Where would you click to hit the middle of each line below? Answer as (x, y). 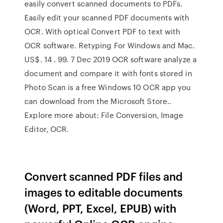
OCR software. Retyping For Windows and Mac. (110, 45)
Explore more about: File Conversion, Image (104, 115)
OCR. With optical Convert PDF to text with (103, 31)
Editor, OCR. (47, 129)
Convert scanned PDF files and (104, 176)
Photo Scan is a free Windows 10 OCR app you (108, 87)
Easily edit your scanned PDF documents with (107, 17)
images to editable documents (104, 192)
